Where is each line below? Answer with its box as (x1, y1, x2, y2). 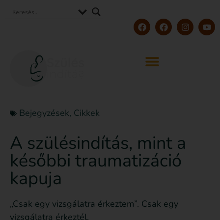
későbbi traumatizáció (10, 149, 182, 173)
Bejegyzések (19, 107, 69, 119)
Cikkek (74, 107, 100, 119)
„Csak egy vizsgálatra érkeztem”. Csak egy (10, 198, 178, 210)
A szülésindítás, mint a (10, 131, 186, 156)
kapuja (10, 166, 62, 191)
